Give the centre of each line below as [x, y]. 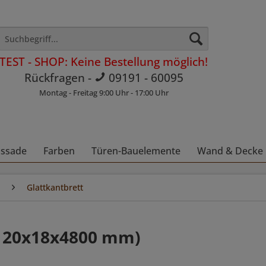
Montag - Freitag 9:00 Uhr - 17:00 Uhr [104, 93]
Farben [59, 151]
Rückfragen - [59, 77]
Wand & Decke [230, 151]
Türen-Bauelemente [136, 151]
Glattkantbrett [55, 187]
